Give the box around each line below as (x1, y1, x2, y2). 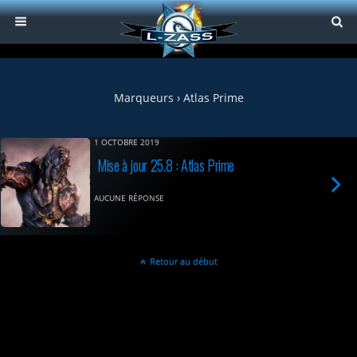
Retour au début (149, 255, 218, 267)
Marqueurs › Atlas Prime (113, 90, 244, 105)
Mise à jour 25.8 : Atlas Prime (97, 154, 235, 175)
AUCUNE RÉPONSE (94, 193, 164, 203)
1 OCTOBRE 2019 (94, 137, 159, 147)
